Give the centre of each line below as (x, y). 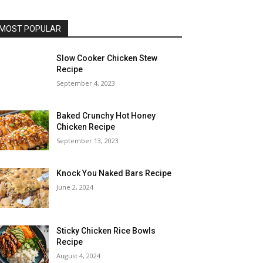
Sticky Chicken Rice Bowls (106, 231)
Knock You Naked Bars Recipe (114, 173)
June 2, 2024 (75, 187)
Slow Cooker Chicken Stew (107, 58)
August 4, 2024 (79, 256)
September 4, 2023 (86, 83)
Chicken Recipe (86, 127)
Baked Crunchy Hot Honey (106, 116)
